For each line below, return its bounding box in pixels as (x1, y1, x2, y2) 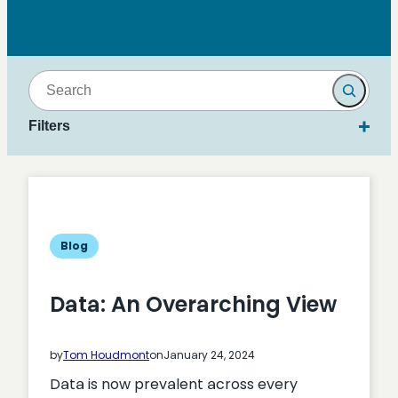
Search (28, 69, 77, 90)
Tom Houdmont (63, 346, 149, 362)
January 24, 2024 (163, 346, 255, 362)
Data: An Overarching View (50, 289, 337, 319)
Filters (28, 118, 70, 133)
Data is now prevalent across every (50, 373, 298, 394)
